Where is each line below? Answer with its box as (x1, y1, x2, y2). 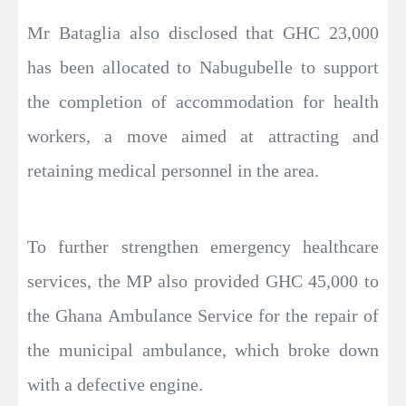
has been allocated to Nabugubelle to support (27, 57, 379, 78)
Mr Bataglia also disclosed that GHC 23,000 (27, 23, 379, 43)
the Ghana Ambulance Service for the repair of (27, 305, 379, 326)
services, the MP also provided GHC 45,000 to (27, 271, 379, 292)
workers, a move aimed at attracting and (27, 126, 379, 147)
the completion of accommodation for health (27, 92, 379, 112)
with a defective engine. (27, 374, 203, 395)
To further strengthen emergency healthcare (27, 237, 379, 257)
